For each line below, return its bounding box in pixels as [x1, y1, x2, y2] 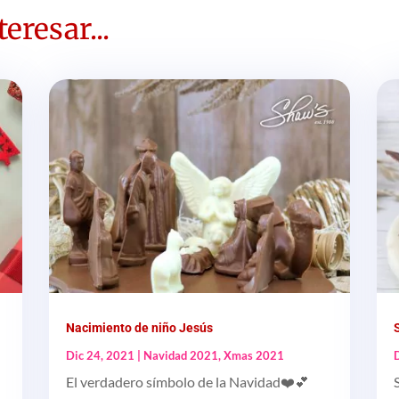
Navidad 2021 [142, 348, 218, 363]
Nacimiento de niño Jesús [65, 321, 213, 336]
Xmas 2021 [223, 348, 284, 363]
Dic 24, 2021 [65, 348, 134, 363]
